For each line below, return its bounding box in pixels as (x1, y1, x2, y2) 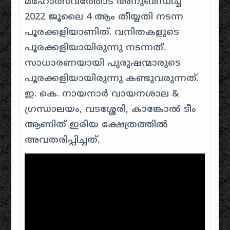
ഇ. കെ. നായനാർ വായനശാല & (25, 88, 179, 100)
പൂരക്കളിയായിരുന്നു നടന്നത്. (25, 42, 166, 54)
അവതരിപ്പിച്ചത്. (25, 135, 100, 146)
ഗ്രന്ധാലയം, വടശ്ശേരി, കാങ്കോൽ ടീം (25, 104, 197, 116)
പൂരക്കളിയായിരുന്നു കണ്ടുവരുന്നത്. (25, 73, 199, 85)
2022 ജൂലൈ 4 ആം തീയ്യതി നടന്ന (25, 11, 184, 23)
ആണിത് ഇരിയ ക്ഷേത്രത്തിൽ (25, 119, 168, 131)
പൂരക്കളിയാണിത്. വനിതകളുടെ (25, 27, 180, 39)
